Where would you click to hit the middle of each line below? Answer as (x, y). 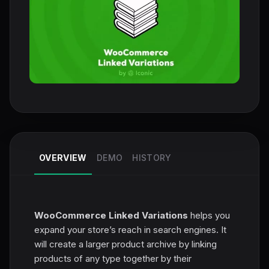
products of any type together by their (113, 258)
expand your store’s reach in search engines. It (130, 229)
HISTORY (152, 157)
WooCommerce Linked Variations (111, 215)
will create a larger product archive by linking (125, 244)
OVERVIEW (63, 157)
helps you (209, 215)
